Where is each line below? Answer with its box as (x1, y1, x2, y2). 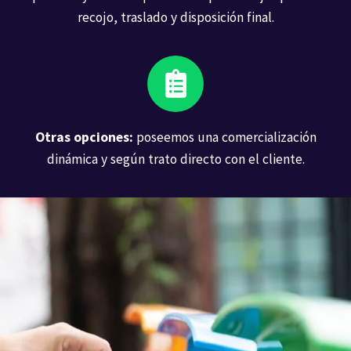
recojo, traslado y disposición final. (77, 8, 274, 26)
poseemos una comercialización (136, 128, 317, 146)
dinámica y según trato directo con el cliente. (46, 150, 305, 168)
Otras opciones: (34, 128, 136, 146)
